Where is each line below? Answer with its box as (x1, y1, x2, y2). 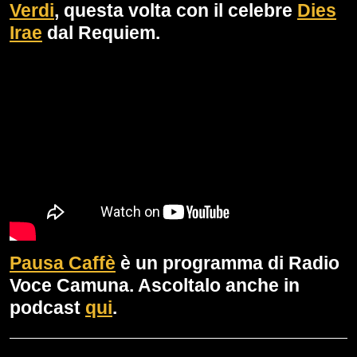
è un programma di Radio (116, 253, 339, 274)
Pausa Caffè (10, 253, 116, 274)
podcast (10, 297, 85, 319)
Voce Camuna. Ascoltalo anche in (10, 275, 300, 296)
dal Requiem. (42, 22, 160, 43)
